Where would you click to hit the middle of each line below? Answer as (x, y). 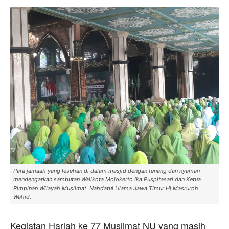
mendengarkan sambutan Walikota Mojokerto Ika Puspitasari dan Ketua (107, 179)
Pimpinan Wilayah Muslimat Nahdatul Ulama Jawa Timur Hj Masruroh (106, 188)
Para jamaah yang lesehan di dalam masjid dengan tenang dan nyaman (107, 170)
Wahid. (22, 197)
